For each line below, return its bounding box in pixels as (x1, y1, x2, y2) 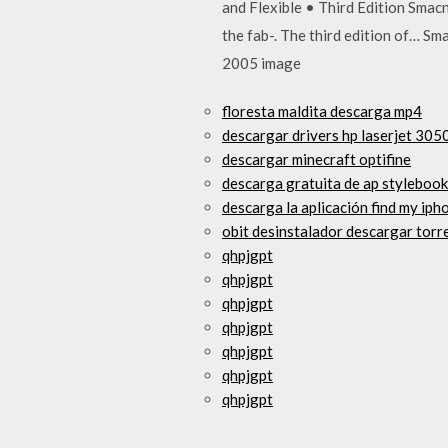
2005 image (222, 53, 301, 72)
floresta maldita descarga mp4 (222, 102, 422, 120)
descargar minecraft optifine (222, 150, 411, 168)
